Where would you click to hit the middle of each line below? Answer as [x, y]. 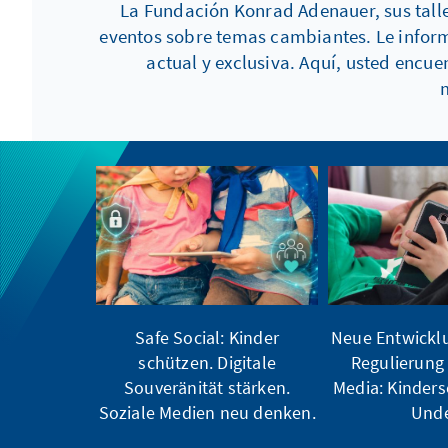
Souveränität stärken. [207, 387]
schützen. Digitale [207, 362]
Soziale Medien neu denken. [207, 412]
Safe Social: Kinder [207, 337]
